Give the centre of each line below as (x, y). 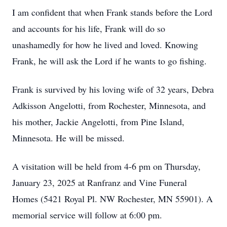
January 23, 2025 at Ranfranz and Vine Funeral (100, 182)
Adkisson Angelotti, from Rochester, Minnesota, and (109, 105)
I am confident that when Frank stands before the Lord (112, 12)
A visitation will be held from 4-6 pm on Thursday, (106, 166)
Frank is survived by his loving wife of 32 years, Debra (113, 89)
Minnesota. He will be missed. (68, 138)
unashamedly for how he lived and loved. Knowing (105, 45)
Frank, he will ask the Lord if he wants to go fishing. (109, 61)
